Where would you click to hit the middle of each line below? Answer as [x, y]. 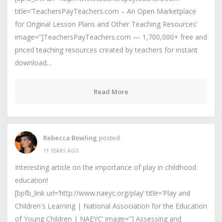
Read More [111, 92]
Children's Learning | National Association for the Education [111, 206]
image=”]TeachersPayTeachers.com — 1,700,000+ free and [111, 37]
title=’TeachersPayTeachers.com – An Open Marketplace [106, 11]
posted [109, 138]
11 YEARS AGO [61, 150]
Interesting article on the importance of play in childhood [106, 167]
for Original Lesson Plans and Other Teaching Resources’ [106, 24]
